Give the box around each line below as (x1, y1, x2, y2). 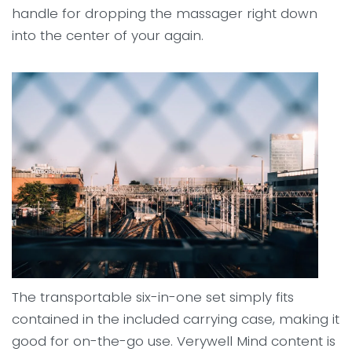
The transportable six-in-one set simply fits (12, 287, 294, 306)
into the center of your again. (12, 25, 203, 45)
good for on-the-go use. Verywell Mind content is (12, 331, 335, 350)
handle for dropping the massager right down (12, 3, 317, 23)
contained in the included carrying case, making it (12, 309, 339, 328)
